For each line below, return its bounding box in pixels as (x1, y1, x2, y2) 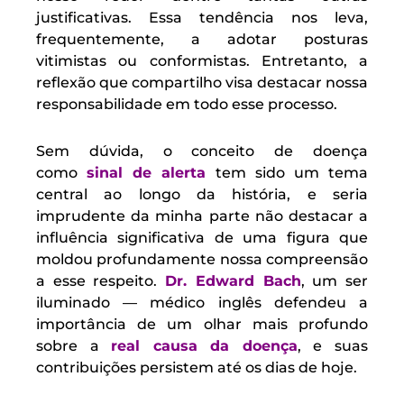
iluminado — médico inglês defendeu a (36, 294, 368, 311)
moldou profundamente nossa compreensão (36, 251, 368, 268)
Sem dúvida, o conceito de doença (36, 142, 368, 160)
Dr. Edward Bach (165, 272, 301, 289)
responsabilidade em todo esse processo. (36, 96, 337, 113)
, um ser (300, 272, 369, 289)
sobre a (36, 337, 112, 354)
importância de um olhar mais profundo (36, 316, 368, 333)
